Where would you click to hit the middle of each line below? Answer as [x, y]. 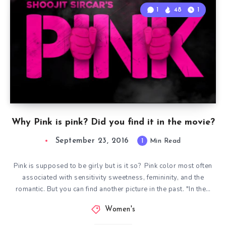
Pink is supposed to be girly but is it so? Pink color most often [113, 166]
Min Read [164, 141]
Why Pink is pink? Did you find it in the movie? [113, 123]
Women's [120, 210]
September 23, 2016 [92, 141]
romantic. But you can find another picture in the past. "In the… [113, 189]
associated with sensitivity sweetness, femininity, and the [113, 178]
